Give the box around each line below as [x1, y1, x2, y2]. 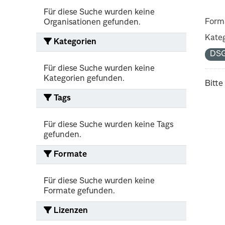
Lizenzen [52, 206, 88, 215]
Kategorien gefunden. [44, 74, 125, 83]
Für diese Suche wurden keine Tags [44, 121, 173, 129]
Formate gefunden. [44, 187, 115, 195]
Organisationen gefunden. [44, 18, 141, 27]
